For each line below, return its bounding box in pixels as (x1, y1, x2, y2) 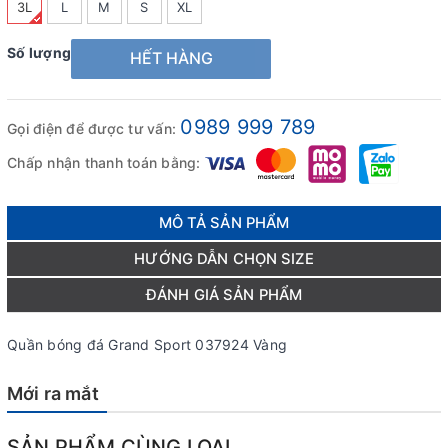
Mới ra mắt (7, 382, 99, 404)
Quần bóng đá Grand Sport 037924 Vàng (7, 335, 287, 353)
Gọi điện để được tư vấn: (7, 119, 181, 137)
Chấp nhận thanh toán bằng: (7, 153, 205, 171)
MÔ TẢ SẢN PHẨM (158, 213, 290, 232)
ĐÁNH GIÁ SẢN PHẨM (145, 285, 303, 304)
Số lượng (7, 43, 71, 61)
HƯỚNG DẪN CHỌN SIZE (134, 249, 314, 268)
